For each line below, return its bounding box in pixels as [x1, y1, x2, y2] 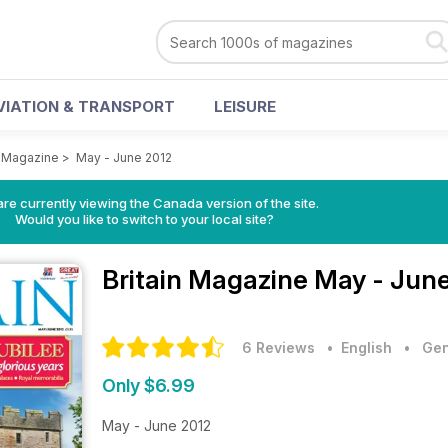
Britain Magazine [102, 264, 314, 295]
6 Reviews [242, 339, 315, 356]
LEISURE [214, 97, 276, 116]
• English [319, 339, 392, 356]
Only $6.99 [102, 375, 195, 396]
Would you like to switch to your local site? [14, 211, 274, 227]
